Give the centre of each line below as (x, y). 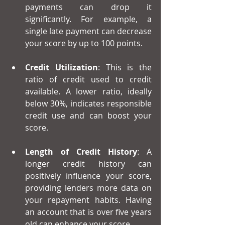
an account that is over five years (88, 212)
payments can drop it (88, 7)
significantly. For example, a (88, 19)
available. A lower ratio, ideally (88, 92)
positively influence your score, (88, 176)
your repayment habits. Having (88, 200)
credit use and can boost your (88, 116)
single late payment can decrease (88, 31)
